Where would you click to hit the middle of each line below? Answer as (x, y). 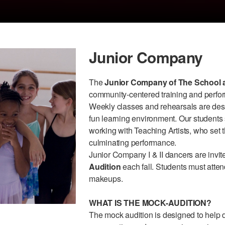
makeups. (106, 179)
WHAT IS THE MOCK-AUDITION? (151, 203)
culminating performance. (133, 142)
